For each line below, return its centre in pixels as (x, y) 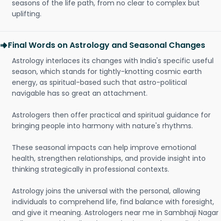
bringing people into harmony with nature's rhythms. (102, 126)
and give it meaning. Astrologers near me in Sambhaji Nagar (115, 213)
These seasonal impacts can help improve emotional (104, 147)
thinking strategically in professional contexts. (91, 169)
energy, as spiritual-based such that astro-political (99, 82)
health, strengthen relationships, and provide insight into (109, 158)
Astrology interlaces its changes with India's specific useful (113, 61)
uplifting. (27, 14)
